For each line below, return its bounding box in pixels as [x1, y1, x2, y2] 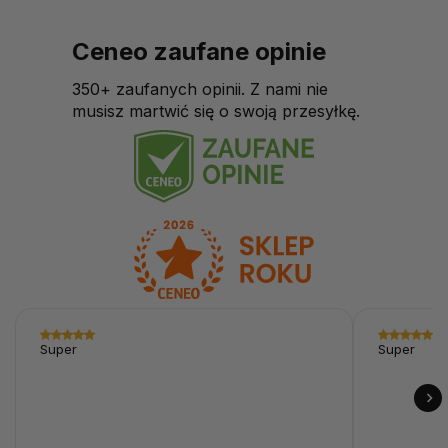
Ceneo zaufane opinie [72, 36, 326, 66]
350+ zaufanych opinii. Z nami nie [72, 78, 328, 99]
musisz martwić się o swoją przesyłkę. [72, 100, 360, 121]
